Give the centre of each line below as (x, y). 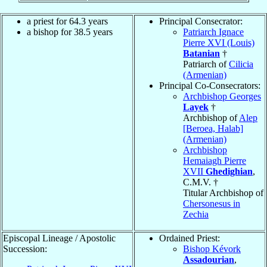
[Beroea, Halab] (213, 128)
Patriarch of (206, 64)
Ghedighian (229, 171)
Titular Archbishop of (223, 193)
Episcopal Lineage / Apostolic (59, 238)
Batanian (201, 53)
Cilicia (241, 64)
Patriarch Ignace (213, 32)
